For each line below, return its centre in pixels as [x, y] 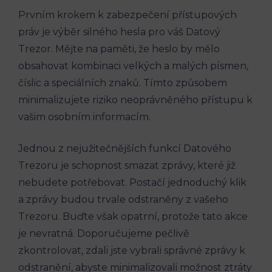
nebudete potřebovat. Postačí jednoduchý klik [132, 183]
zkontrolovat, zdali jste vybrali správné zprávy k [132, 251]
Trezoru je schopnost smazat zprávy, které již [127, 166]
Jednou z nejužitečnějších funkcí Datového [125, 149]
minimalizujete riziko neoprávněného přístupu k [135, 100]
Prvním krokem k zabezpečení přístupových [127, 15]
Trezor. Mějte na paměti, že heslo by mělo [119, 49]
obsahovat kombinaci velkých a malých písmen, [133, 66]
